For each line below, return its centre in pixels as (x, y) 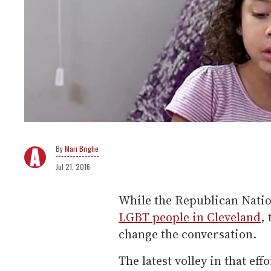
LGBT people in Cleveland (190, 217)
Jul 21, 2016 (73, 167)
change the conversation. (188, 234)
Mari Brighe (82, 149)
